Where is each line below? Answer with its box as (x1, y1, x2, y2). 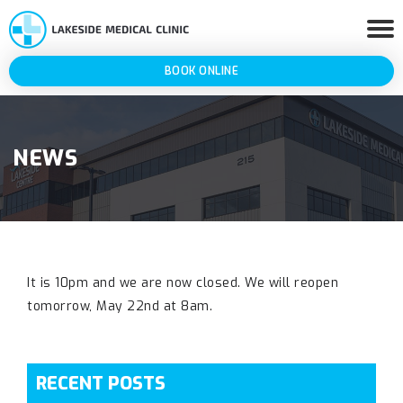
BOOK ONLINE (164, 64, 239, 78)
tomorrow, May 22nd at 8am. (27, 298, 212, 315)
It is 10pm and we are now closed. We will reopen (27, 274, 338, 291)
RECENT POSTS (36, 372, 166, 396)
